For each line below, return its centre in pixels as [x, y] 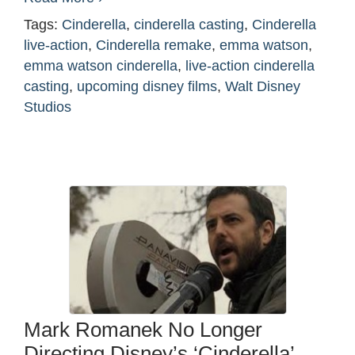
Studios [48, 107]
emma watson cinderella [101, 66]
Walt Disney [263, 87]
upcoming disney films [147, 87]
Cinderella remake [154, 46]
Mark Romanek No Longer [143, 330]
